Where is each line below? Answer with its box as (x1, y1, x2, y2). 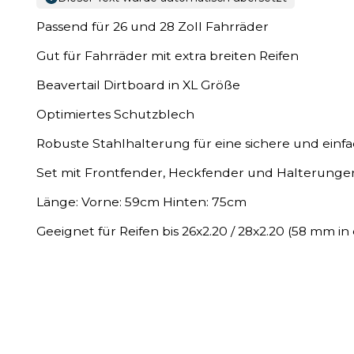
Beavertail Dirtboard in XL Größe (36, 77, 240, 92)
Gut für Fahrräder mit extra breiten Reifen (36, 47, 299, 63)
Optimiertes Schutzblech (36, 106, 194, 122)
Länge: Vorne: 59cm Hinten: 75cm (36, 194, 247, 209)
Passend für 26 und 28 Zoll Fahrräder (36, 18, 269, 34)
